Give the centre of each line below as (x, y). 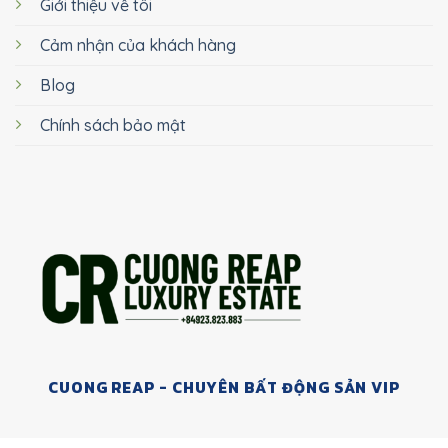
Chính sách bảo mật (113, 125)
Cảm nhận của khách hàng (138, 45)
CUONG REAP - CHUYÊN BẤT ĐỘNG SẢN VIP (224, 388)
